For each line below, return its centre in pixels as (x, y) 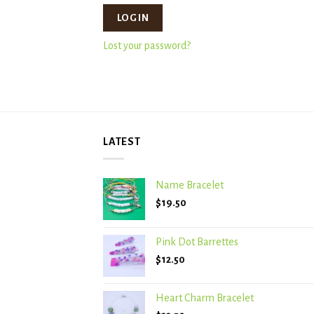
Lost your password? (147, 46)
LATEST (122, 141)
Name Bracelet (190, 185)
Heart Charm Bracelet (205, 298)
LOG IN (133, 18)
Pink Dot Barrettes (197, 242)
